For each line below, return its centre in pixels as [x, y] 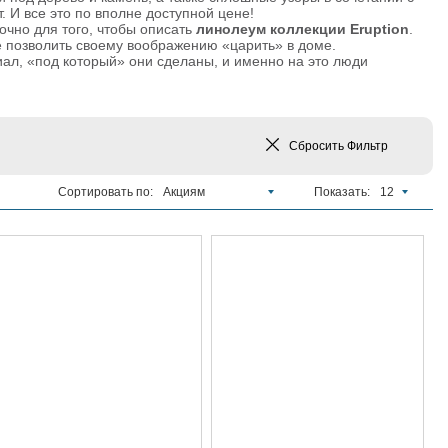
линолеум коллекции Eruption [303, 29]
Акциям [184, 192]
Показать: [342, 192]
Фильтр [367, 146]
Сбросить [318, 146]
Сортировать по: [105, 192]
